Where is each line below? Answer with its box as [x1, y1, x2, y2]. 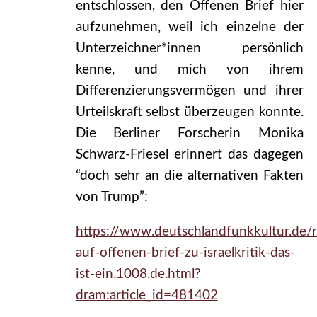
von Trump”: [75, 190, 148, 204]
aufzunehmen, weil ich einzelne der [75, 21, 304, 35]
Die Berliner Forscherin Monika [75, 127, 304, 141]
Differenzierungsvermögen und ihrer [75, 84, 304, 98]
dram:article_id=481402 [75, 289, 218, 303]
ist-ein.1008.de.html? [75, 267, 201, 282]
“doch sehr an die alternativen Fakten [75, 169, 304, 183]
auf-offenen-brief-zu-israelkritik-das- [75, 246, 295, 260]
